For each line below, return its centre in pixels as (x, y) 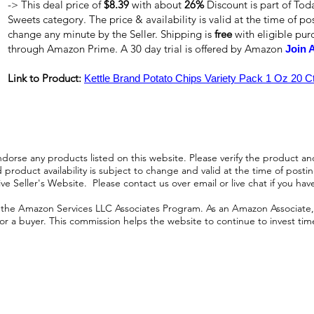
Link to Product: (46, 78)
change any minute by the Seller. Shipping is (111, 34)
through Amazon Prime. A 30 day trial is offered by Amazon (146, 49)
